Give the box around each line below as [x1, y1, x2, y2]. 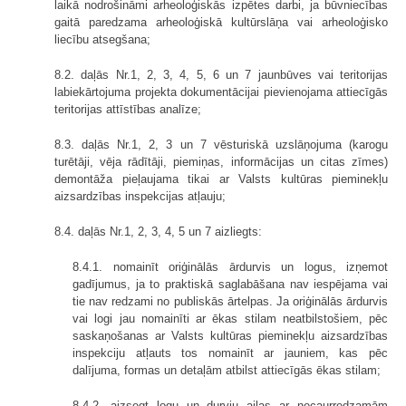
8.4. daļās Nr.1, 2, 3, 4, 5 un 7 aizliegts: [54, 224, 262, 238]
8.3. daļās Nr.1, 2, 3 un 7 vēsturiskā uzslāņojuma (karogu [54, 137, 388, 151]
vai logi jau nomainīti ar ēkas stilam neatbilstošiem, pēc [72, 311, 388, 325]
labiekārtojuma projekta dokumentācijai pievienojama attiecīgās [54, 84, 388, 99]
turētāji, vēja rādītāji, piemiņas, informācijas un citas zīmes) [54, 154, 388, 169]
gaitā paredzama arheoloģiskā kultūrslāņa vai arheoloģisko [54, 14, 388, 29]
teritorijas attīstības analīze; [54, 101, 201, 116]
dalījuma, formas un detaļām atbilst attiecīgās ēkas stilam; [72, 362, 381, 377]
